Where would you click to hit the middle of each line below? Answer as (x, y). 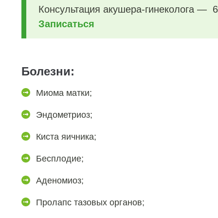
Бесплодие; (60, 159)
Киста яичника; (66, 137)
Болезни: (48, 71)
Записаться (68, 24)
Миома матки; (64, 93)
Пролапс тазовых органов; (90, 202)
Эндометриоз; (64, 115)
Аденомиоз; (60, 181)
